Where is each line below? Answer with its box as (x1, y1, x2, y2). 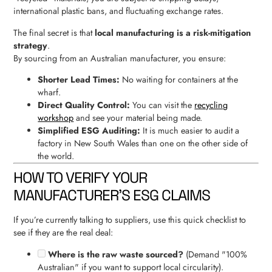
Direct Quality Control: (38, 99, 131, 112)
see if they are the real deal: (13, 226, 114, 239)
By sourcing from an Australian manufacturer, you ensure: (13, 52, 226, 64)
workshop (38, 112, 74, 124)
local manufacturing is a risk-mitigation (95, 26, 251, 39)
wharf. (38, 86, 61, 99)
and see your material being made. (73, 112, 203, 124)
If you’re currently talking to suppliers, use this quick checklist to (13, 214, 246, 226)
